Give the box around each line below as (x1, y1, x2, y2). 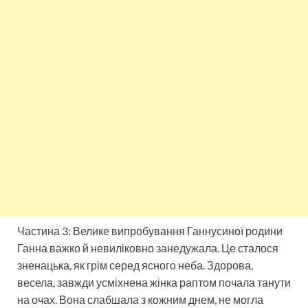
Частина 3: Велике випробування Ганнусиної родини (17, 223, 283, 237)
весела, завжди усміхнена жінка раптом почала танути (17, 275, 291, 289)
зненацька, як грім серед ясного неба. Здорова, (17, 258, 253, 272)
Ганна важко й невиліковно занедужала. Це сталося (17, 241, 278, 254)
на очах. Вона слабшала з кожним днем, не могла (17, 292, 263, 306)
